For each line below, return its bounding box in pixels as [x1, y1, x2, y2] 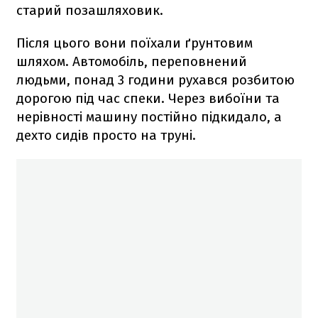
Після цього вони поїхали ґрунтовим [16, 34, 253, 51]
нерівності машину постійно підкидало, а [16, 108, 282, 125]
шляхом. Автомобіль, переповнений [16, 53, 247, 70]
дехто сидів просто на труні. [16, 126, 196, 143]
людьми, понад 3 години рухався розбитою [16, 71, 295, 88]
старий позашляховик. [16, 1, 163, 18]
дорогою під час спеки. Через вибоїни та [16, 89, 280, 106]
